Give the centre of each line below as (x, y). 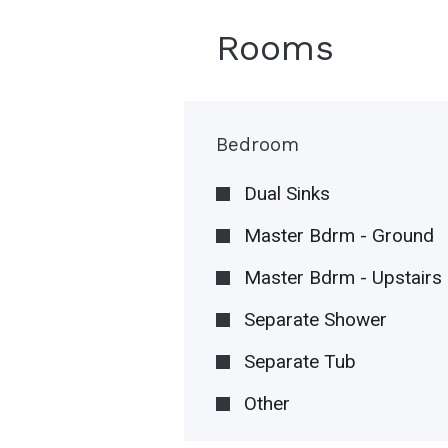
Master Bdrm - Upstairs (343, 277)
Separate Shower (316, 319)
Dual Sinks (287, 193)
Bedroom (258, 144)
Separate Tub (300, 361)
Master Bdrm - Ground (339, 235)
